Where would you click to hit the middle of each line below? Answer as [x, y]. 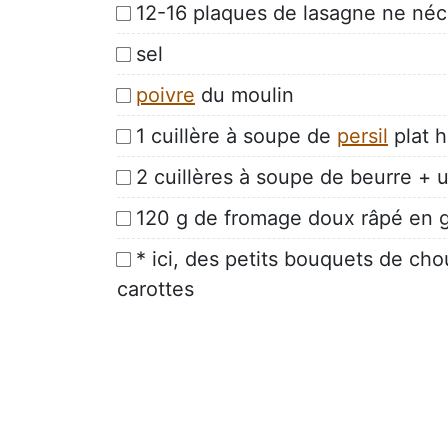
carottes [155, 288]
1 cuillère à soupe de [236, 135]
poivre [165, 94]
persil [362, 135]
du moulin [244, 94]
